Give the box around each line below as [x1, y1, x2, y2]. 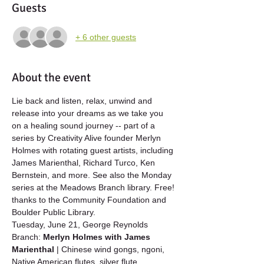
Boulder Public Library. [12, 207, 95, 217]
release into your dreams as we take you [12, 108, 166, 118]
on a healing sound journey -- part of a [12, 121, 157, 130]
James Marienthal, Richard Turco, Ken [12, 158, 157, 167]
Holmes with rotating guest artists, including [12, 146, 176, 155]
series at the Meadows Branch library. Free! [12, 183, 177, 192]
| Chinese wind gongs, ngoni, [54, 245, 167, 254]
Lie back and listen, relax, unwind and [12, 96, 154, 105]
